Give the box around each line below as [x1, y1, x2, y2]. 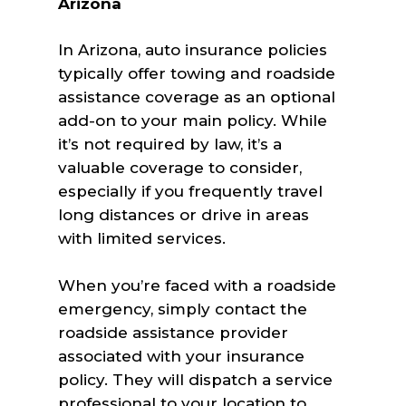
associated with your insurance [58, 346, 305, 365]
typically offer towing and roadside [58, 64, 336, 82]
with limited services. [58, 229, 227, 247]
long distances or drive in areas [58, 206, 310, 224]
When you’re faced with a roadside [58, 275, 337, 295]
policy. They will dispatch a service [58, 370, 333, 389]
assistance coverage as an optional [58, 88, 336, 106]
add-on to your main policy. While [58, 111, 328, 130]
